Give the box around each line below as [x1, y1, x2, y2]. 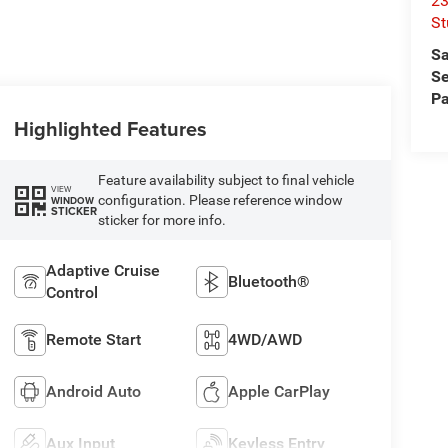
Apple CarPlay [228, 382, 331, 402]
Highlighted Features [13, 114, 207, 144]
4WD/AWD [228, 330, 303, 350]
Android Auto [45, 382, 141, 402]
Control [45, 283, 98, 303]
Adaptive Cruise [45, 261, 160, 281]
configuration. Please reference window [97, 192, 343, 209]
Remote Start [45, 330, 141, 350]
